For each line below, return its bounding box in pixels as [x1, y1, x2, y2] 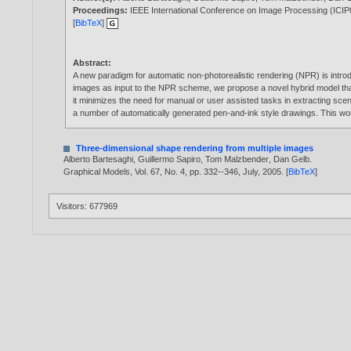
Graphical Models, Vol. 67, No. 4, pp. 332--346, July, [63, 166, 263, 176]
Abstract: [73, 58, 112, 68]
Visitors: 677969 [56, 201, 118, 211]
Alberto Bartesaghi [63, 154, 134, 164]
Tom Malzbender [205, 154, 270, 164]
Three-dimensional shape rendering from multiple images [76, 143, 314, 153]
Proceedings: [73, 5, 131, 16]
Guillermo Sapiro [138, 154, 201, 164]
